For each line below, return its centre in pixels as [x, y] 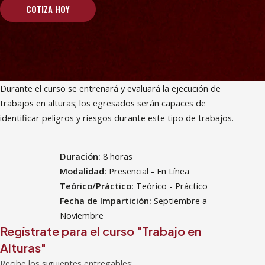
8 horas [117, 156]
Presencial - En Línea [149, 171]
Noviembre [81, 215]
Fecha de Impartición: [106, 201]
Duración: [81, 156]
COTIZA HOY [48, 9]
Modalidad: [84, 171]
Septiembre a [180, 201]
